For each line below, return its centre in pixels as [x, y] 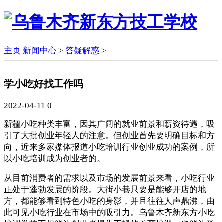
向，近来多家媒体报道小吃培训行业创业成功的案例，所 [109, 147]
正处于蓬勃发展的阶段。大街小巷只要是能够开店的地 [105, 190]
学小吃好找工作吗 [44, 84]
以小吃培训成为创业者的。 [55, 159]
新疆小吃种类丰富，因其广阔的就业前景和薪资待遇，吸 [109, 124]
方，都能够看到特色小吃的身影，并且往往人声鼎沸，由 [109, 201]
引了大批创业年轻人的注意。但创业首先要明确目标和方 [109, 136]
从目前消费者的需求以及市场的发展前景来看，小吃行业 [109, 178]
